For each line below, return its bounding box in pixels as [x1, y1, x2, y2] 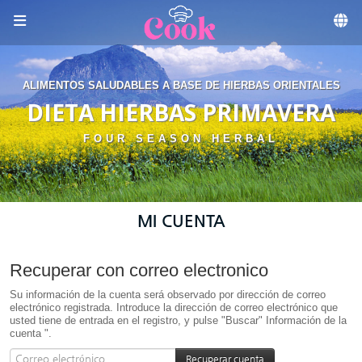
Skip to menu [148, 5, 214, 17]
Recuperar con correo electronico [10, 260, 268, 280]
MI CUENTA [137, 212, 225, 230]
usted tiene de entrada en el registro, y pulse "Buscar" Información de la [10, 314, 347, 326]
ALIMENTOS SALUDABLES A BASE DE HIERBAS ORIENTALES [22, 79, 340, 91]
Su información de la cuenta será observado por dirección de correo [10, 288, 326, 301]
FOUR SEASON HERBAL [83, 133, 279, 145]
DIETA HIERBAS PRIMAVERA [27, 97, 335, 128]
